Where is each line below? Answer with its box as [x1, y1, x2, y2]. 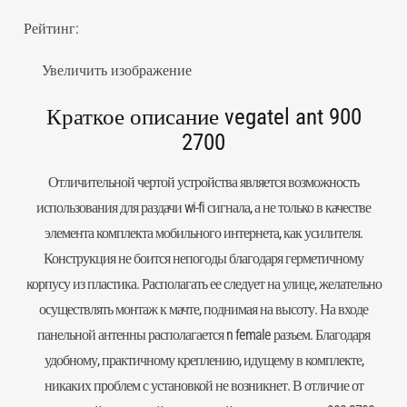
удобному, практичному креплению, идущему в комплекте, [44, 352, 363, 369]
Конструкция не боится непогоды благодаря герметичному [44, 250, 363, 267]
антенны [98, 326, 148, 343]
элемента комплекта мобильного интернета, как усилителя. [45, 224, 362, 242]
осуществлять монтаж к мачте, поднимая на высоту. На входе [39, 301, 368, 318]
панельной [37, 326, 98, 343]
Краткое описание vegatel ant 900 [45, 104, 362, 130]
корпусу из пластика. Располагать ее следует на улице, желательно [25, 275, 382, 293]
